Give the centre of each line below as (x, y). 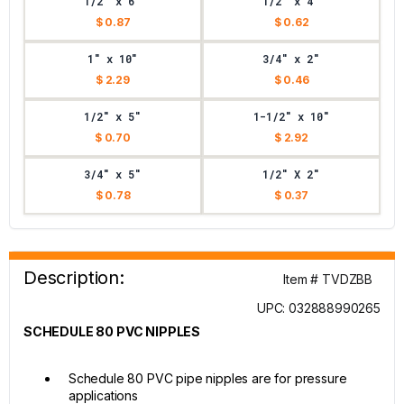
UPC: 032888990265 (318, 308)
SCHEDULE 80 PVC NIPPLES (112, 331)
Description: (74, 278)
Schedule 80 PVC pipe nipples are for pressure (208, 378)
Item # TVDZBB (328, 279)
